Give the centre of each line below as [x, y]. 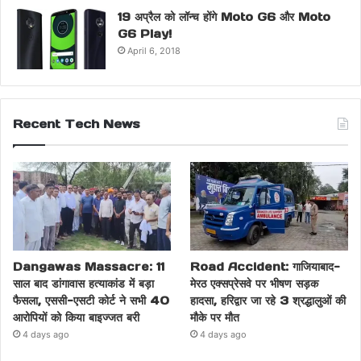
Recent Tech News [77, 123]
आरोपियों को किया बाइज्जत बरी [76, 317]
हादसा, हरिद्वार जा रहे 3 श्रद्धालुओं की [268, 300]
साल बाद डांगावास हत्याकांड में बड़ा [83, 283]
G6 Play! [145, 33]
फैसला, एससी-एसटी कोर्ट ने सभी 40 [91, 300]
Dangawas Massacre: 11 [89, 266]
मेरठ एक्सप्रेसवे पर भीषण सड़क [255, 283]
